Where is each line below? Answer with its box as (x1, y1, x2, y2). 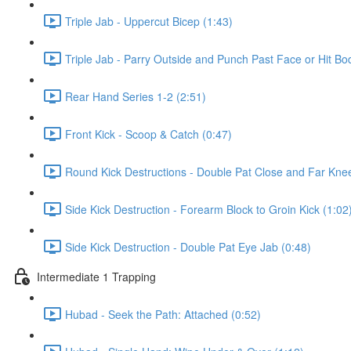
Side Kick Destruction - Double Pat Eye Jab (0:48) (65, 238, 311, 255)
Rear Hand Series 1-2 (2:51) (65, 88, 206, 104)
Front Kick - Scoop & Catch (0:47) (65, 125, 232, 142)
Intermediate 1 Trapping (37, 268, 156, 284)
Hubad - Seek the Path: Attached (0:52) (65, 306, 261, 322)
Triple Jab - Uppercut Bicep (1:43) (65, 13, 233, 29)
